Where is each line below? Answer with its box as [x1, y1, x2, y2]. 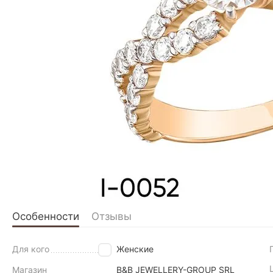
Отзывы [91, 210, 132, 222]
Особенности [12, 210, 79, 222]
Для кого [12, 244, 49, 254]
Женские [116, 244, 154, 254]
